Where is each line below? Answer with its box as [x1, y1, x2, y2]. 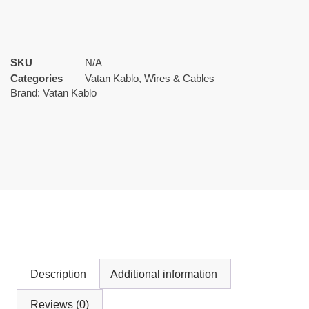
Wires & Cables [144, 72, 215, 85]
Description [30, 268, 87, 280]
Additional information [110, 268, 217, 280]
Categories [10, 72, 63, 85]
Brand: [10, 86, 43, 99]
